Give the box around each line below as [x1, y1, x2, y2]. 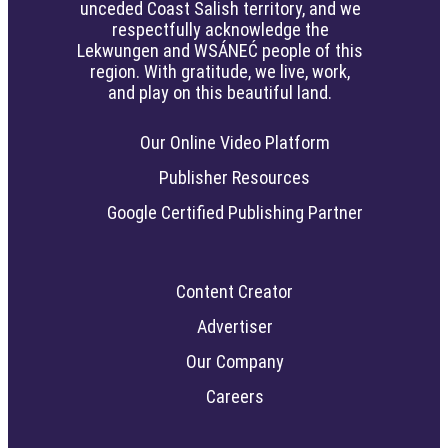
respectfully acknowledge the [111, 19, 329, 41]
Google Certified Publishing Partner [106, 202, 363, 224]
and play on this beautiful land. [108, 82, 333, 104]
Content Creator [176, 281, 294, 303]
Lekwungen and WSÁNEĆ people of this [77, 40, 364, 62]
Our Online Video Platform [139, 132, 330, 154]
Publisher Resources [159, 167, 311, 189]
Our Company [185, 351, 284, 373]
